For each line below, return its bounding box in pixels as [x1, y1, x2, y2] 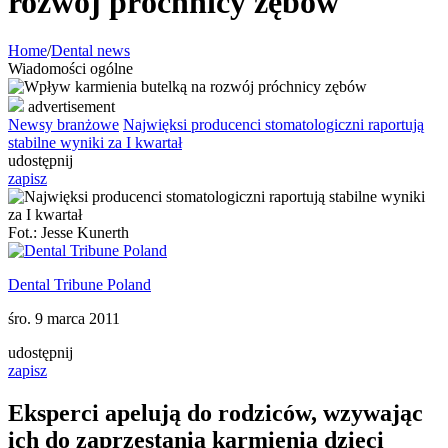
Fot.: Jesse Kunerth [8, 224, 129, 242]
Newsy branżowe [8, 116, 119, 134]
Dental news [51, 42, 130, 60]
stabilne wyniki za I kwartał [8, 134, 182, 152]
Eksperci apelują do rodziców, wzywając [8, 400, 423, 427]
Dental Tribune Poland [8, 276, 151, 294]
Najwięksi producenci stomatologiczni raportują [123, 116, 424, 134]
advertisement [28, 98, 115, 116]
